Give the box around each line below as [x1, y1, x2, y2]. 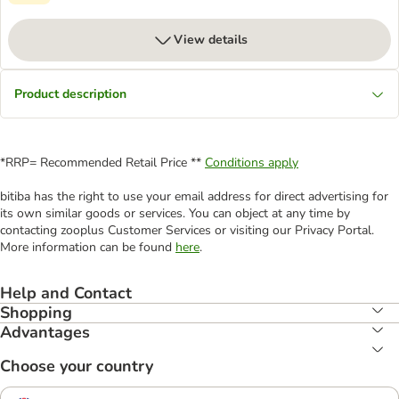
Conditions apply [205, 154, 298, 171]
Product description [14, 85, 126, 102]
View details [173, 31, 248, 48]
